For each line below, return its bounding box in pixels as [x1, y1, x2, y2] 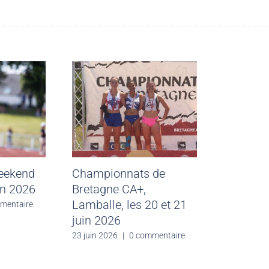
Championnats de [71, 166, 165, 181]
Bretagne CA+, [71, 181, 146, 196]
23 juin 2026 [71, 231, 118, 241]
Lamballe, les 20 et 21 [71, 197, 187, 212]
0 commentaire [128, 231, 185, 241]
